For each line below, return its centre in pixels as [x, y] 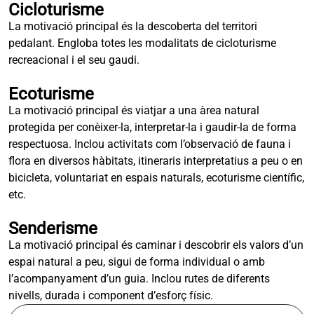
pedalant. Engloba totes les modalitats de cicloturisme [142, 43]
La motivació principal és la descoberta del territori [133, 26]
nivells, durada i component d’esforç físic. [111, 295]
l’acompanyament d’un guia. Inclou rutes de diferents [139, 279]
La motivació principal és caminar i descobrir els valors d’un [156, 245]
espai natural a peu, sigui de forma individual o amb [137, 262]
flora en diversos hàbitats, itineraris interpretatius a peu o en [156, 161]
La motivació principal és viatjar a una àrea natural [134, 110]
